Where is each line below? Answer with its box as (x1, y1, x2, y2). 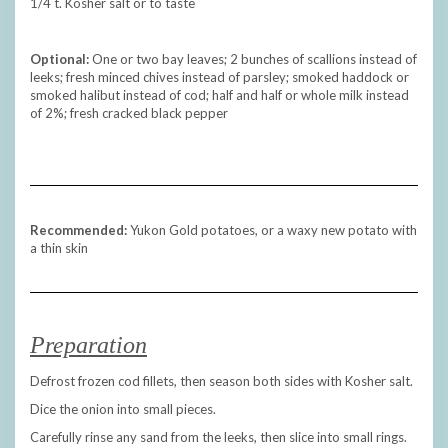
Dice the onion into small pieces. (30, 401, 216, 418)
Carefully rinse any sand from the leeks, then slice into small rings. (30, 429, 407, 446)
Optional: (30, 51, 89, 68)
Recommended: (30, 222, 127, 239)
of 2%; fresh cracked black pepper (30, 105, 228, 122)
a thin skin (30, 240, 88, 257)
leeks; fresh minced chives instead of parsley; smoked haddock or (30, 69, 409, 86)
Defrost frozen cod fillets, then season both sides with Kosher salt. (30, 373, 413, 390)
